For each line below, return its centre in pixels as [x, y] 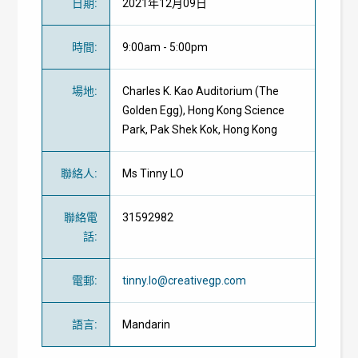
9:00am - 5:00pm [165, 47]
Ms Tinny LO [153, 173]
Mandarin [147, 324]
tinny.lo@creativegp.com [185, 280]
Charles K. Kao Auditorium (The [201, 91]
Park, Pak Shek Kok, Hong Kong [200, 129]
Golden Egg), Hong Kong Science [204, 110]
